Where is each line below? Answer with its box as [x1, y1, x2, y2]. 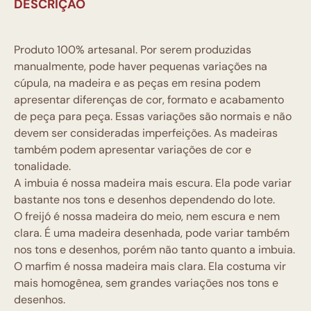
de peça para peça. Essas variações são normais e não [14, 109, 292, 124]
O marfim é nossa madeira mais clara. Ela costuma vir [14, 259, 286, 274]
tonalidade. [14, 159, 71, 174]
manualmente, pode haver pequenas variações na [14, 59, 267, 74]
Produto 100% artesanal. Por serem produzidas [14, 42, 251, 57]
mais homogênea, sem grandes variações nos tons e [14, 276, 278, 290]
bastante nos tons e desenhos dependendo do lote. [14, 192, 275, 207]
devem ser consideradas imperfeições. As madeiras [14, 126, 278, 140]
